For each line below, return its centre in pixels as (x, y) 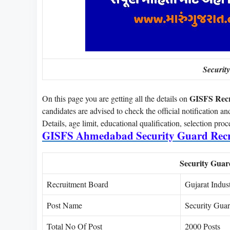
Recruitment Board (78, 184)
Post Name (64, 205)
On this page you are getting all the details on (116, 98)
